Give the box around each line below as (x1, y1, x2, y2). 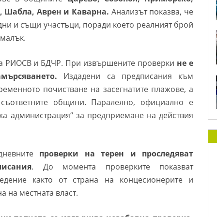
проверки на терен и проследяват (39, 148, 194, 159)
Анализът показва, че (109, 6, 194, 17)
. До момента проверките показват (31, 161, 194, 172)
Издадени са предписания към (57, 71, 193, 81)
